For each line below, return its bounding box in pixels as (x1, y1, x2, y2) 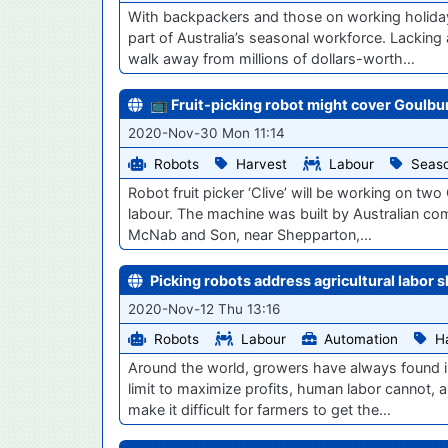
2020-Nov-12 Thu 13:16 (128, 300, 280, 317)
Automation (324, 331, 398, 348)
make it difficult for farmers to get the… (128, 401, 391, 419)
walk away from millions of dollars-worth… (128, 49, 415, 67)
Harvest (236, 155, 287, 172)
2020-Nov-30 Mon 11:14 (128, 124, 285, 141)
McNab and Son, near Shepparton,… (128, 225, 372, 243)
